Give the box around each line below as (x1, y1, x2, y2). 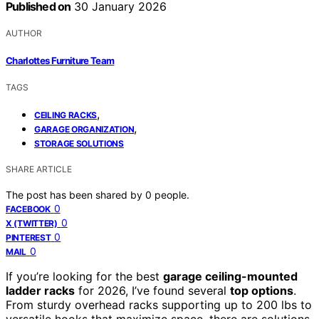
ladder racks (6, 283, 75, 298)
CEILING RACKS (34, 109, 98, 120)
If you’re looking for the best (6, 268, 163, 283)
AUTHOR (6, 28, 42, 39)
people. (155, 188, 189, 201)
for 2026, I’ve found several (75, 283, 230, 298)
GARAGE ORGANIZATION (34, 123, 135, 135)
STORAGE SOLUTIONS (34, 137, 124, 149)
